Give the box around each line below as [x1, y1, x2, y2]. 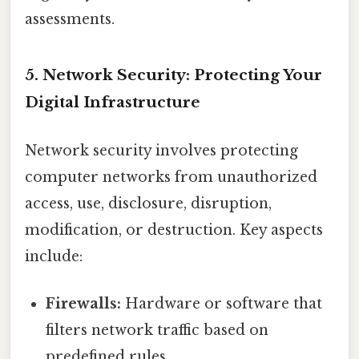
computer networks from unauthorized [25, 167, 317, 186]
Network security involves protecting [25, 141, 298, 159]
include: [25, 247, 83, 265]
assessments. [25, 10, 115, 28]
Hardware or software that [121, 294, 323, 313]
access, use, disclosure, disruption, [25, 194, 272, 212]
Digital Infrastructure [25, 93, 200, 112]
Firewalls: [46, 294, 122, 313]
